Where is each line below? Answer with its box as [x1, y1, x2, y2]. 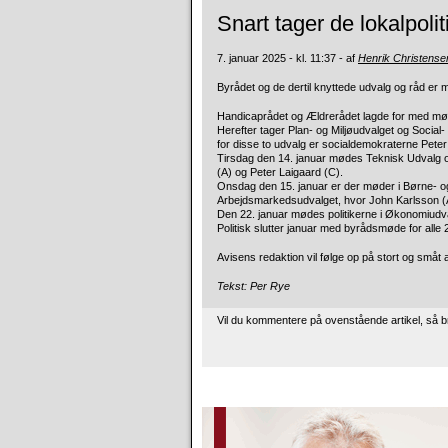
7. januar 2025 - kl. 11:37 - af [217, 52, 358, 64]
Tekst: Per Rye [217, 280, 290, 292]
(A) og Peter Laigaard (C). [217, 166, 343, 178]
